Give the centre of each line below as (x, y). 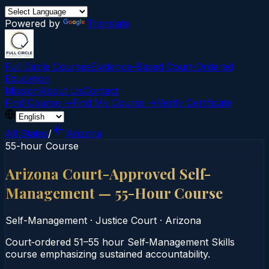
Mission (22, 91)
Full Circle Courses (48, 67)
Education (27, 79)
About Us (61, 91)
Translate (108, 23)
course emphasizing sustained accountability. (108, 254)
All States (26, 133)
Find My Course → (114, 103)
